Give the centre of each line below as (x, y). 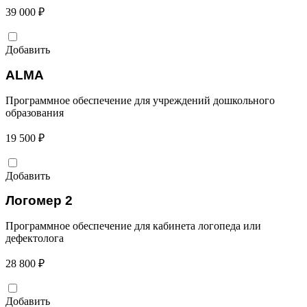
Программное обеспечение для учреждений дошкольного (140, 100)
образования (35, 112)
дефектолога (35, 238)
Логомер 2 (39, 201)
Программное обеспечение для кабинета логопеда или (133, 226)
